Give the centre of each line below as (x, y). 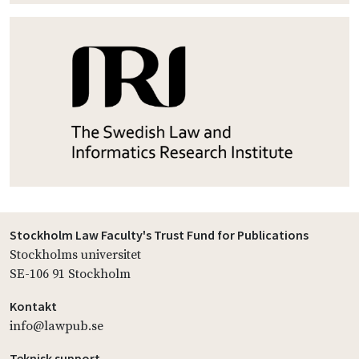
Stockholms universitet (75, 255)
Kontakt (33, 307)
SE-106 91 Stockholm (70, 274)
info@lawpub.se (56, 327)
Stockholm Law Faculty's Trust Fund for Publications (159, 235)
